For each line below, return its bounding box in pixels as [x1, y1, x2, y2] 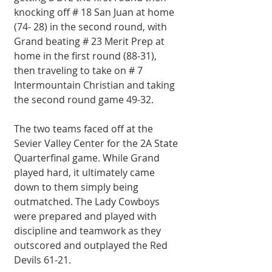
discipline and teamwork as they [14, 224, 163, 237]
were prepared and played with [14, 209, 159, 223]
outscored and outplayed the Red [14, 239, 170, 252]
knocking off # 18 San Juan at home [14, 5, 177, 19]
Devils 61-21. [14, 253, 71, 267]
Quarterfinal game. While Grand [14, 151, 162, 165]
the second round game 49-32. [14, 93, 154, 106]
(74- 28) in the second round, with [14, 20, 169, 33]
